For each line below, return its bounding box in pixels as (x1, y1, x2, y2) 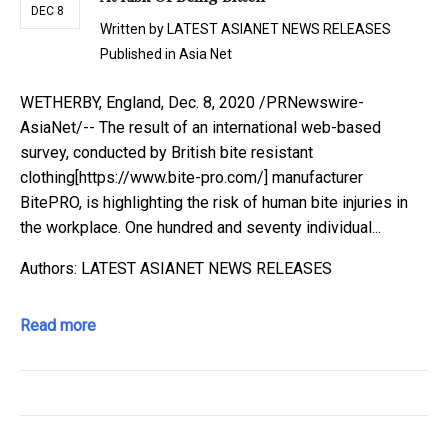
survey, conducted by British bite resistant (20, 143, 313, 163)
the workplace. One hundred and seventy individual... (20, 218, 381, 238)
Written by (100, 21, 167, 38)
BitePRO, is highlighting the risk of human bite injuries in (20, 193, 408, 213)
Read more (20, 316, 96, 336)
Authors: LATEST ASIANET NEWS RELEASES (20, 259, 332, 279)
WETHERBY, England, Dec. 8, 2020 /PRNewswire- (20, 93, 364, 113)
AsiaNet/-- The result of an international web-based (20, 118, 381, 138)
